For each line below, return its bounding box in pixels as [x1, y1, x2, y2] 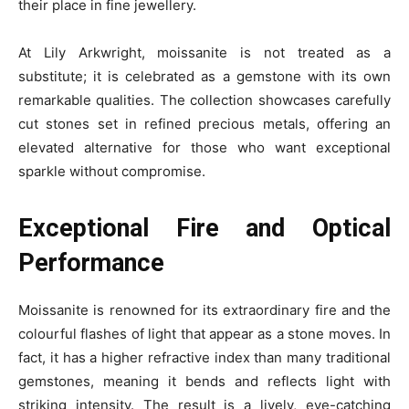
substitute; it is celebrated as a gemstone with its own [18, 68, 391, 85]
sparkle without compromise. [18, 163, 205, 180]
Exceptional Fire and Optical [18, 214, 391, 243]
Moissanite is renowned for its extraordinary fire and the [18, 301, 391, 319]
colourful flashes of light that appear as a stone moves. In [18, 325, 391, 342]
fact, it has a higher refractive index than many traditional [18, 349, 391, 366]
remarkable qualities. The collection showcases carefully [18, 91, 391, 109]
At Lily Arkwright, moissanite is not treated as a [18, 44, 391, 61]
